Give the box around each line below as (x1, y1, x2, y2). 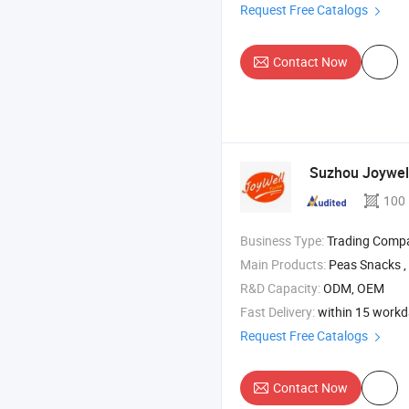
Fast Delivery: (240, 303, 315, 321)
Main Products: (240, 256, 326, 274)
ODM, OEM (323, 279, 384, 298)
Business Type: (240, 232, 324, 250)
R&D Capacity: (240, 279, 320, 298)
